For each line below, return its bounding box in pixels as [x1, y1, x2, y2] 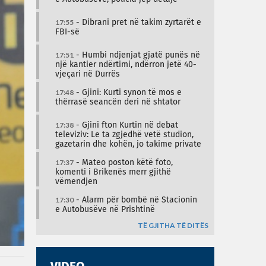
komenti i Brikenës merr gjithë [55, 168, 171, 176]
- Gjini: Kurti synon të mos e [74, 88, 182, 97]
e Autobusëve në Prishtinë [55, 205, 155, 214]
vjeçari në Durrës [55, 70, 120, 78]
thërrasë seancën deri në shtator [55, 98, 180, 106]
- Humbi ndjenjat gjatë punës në [74, 51, 200, 59]
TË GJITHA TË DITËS [138, 221, 208, 230]
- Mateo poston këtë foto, [74, 159, 173, 167]
